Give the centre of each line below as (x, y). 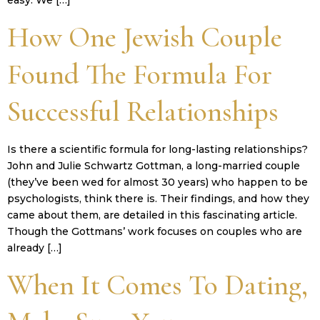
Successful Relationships (143, 111)
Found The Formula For (140, 74)
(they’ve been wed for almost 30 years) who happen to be (157, 182)
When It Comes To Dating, (157, 285)
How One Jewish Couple (145, 37)
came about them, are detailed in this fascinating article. (152, 215)
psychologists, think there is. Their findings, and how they (158, 198)
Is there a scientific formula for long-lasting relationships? (157, 149)
